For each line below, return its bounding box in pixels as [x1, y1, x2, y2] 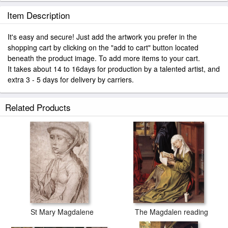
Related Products [5, 101, 71, 113]
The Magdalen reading [134, 207, 208, 217]
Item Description [7, 9, 70, 21]
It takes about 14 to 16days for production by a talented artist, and [8, 64, 220, 74]
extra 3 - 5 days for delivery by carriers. [8, 74, 134, 84]
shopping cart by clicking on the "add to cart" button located [8, 42, 198, 52]
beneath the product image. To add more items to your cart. [8, 53, 200, 63]
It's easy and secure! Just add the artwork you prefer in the [8, 32, 197, 42]
